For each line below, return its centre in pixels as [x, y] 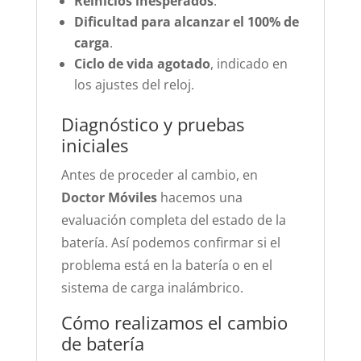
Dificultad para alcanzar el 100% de [186, 22]
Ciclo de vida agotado [142, 64]
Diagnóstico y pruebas [152, 124]
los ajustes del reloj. [134, 85]
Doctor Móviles [109, 197]
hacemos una [199, 197]
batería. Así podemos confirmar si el [170, 243]
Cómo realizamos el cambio [174, 322]
